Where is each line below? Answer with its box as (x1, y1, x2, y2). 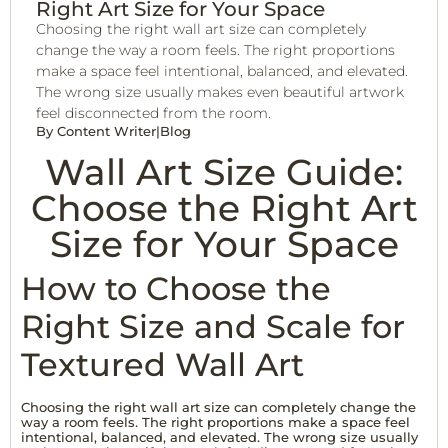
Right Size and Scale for (21, 307, 405, 346)
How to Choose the (21, 269, 331, 308)
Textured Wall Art (21, 345, 304, 384)
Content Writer (53, 123, 156, 139)
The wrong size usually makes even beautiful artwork (36, 83, 404, 101)
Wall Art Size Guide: (45, 150, 403, 194)
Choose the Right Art (30, 186, 418, 230)
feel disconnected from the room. (36, 104, 271, 122)
